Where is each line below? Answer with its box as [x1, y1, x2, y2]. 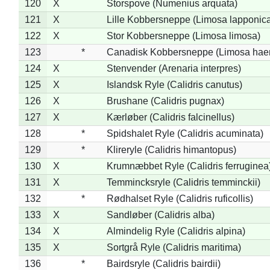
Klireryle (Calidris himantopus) [106, 144, 236, 155]
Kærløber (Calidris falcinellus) [106, 111, 234, 122]
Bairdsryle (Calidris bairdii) [106, 258, 221, 269]
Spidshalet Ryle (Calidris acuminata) [106, 128, 263, 139]
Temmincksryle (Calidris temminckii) [106, 177, 260, 187]
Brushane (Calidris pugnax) [106, 95, 224, 106]
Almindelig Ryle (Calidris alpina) [106, 225, 245, 236]
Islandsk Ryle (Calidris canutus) [106, 79, 242, 90]
